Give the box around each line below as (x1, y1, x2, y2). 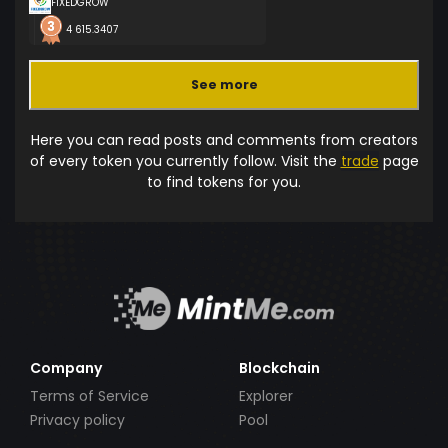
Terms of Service (30, 385, 149, 406)
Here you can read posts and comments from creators (30, 129, 418, 150)
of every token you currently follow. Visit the (29, 150, 341, 171)
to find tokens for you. (147, 171, 301, 192)
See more (190, 76, 258, 94)
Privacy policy (30, 410, 125, 430)
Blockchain (239, 357, 320, 378)
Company (30, 357, 102, 378)
